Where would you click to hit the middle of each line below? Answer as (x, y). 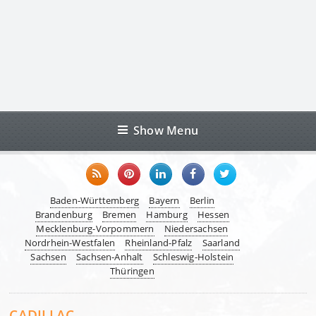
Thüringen (132, 271)
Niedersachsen (196, 229)
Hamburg (167, 215)
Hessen (213, 215)
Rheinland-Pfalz (159, 243)
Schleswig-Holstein (193, 257)
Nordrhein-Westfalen (70, 243)
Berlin (202, 201)
